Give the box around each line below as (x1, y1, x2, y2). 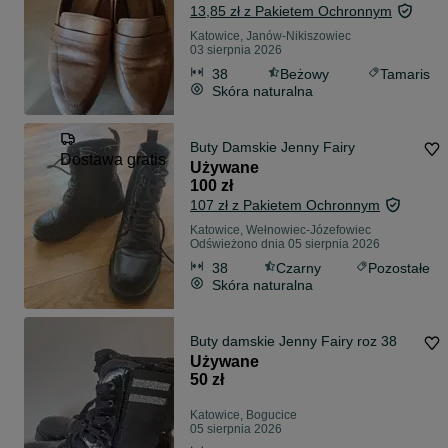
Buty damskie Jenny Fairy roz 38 (190, 333, 397, 350)
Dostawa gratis (60, 151, 166, 169)
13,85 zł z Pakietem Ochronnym (190, 3, 392, 20)
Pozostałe (368, 259, 430, 276)
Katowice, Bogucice (190, 408, 297, 423)
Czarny (275, 259, 321, 276)
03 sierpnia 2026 (190, 43, 282, 58)
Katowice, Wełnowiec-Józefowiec (190, 223, 371, 238)
